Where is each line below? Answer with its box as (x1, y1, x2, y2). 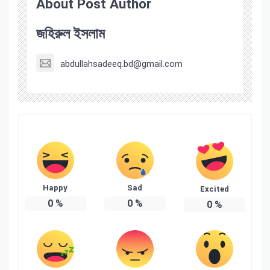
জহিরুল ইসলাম (36, 25, 105, 43)
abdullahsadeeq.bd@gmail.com (60, 58, 183, 69)
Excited (199, 184, 229, 194)
